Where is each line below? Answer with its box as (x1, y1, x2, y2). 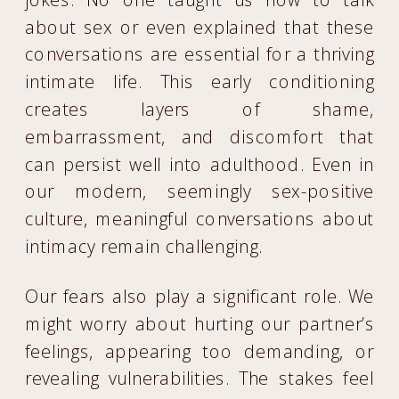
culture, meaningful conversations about (25, 207, 375, 231)
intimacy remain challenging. (25, 234, 264, 258)
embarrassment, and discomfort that (25, 124, 375, 149)
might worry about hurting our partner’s (25, 311, 375, 336)
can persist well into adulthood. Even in (25, 151, 375, 176)
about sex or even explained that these (25, 14, 375, 39)
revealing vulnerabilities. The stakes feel (25, 366, 375, 391)
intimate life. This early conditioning (25, 69, 375, 94)
